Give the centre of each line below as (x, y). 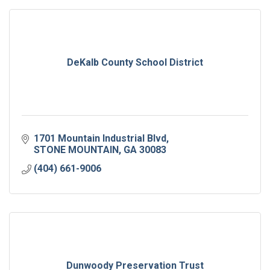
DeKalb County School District (135, 63)
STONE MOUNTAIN (76, 150)
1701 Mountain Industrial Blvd (100, 139)
